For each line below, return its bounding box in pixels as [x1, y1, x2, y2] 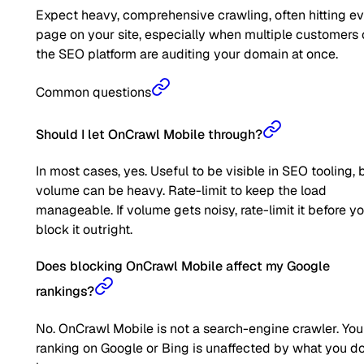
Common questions [36, 83, 151, 101]
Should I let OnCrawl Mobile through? [36, 125, 262, 143]
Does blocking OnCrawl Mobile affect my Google [36, 258, 330, 275]
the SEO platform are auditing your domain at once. [36, 45, 338, 63]
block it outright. [36, 221, 132, 239]
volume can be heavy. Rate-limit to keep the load [36, 182, 327, 200]
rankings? [36, 283, 94, 301]
